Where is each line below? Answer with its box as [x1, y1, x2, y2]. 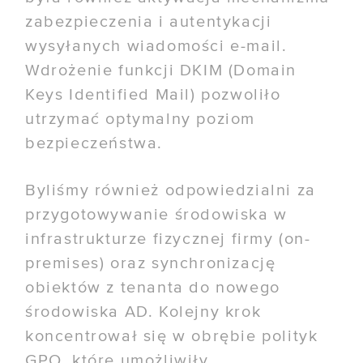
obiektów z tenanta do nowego [25, 279, 280, 297]
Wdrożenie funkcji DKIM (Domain [25, 62, 297, 79]
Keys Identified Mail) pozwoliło [25, 87, 281, 104]
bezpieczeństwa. [25, 135, 164, 152]
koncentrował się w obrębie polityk [25, 327, 318, 345]
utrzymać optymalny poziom [25, 111, 256, 128]
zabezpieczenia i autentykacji [25, 14, 272, 31]
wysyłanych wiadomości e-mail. [25, 38, 288, 55]
